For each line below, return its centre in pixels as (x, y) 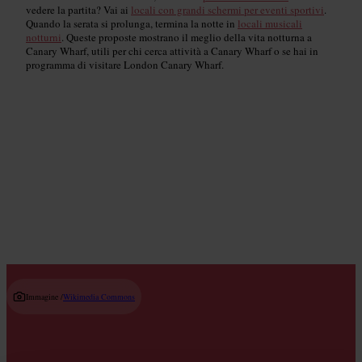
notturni (44, 37)
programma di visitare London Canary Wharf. (125, 64)
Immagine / (44, 296)
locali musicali (270, 23)
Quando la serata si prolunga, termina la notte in (132, 23)
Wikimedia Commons (99, 296)
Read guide (194, 175)
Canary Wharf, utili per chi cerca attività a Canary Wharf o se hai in (172, 51)
